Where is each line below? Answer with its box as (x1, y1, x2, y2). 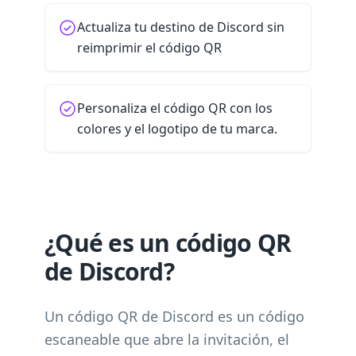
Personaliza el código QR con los (77, 99, 273, 117)
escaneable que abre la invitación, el (44, 330, 289, 349)
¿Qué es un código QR (44, 226, 291, 259)
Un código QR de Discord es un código (44, 307, 304, 326)
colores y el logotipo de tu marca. (77, 120, 277, 137)
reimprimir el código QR (77, 39, 222, 56)
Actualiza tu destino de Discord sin (77, 18, 284, 36)
